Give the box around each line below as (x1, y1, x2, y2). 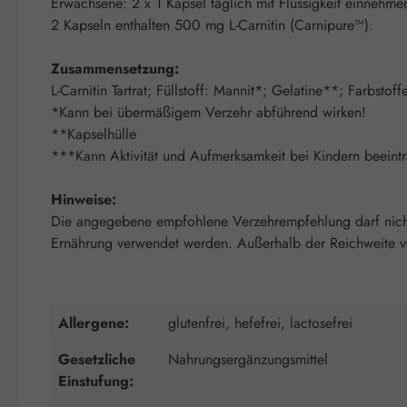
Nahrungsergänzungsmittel (168, 348, 328, 370)
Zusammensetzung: (51, 57, 179, 79)
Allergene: (58, 312, 129, 333)
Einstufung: (58, 370, 134, 392)
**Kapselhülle (51, 123, 136, 144)
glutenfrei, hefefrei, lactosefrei (168, 312, 352, 333)
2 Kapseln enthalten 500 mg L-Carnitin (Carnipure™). (51, 14, 373, 35)
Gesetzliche (58, 348, 135, 370)
